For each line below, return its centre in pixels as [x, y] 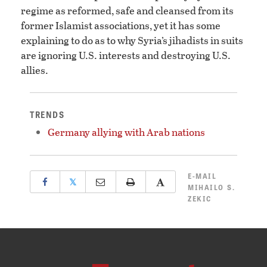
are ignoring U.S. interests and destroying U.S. [126, 55]
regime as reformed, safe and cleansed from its [127, 10]
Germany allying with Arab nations [126, 132]
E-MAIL [202, 176]
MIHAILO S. [212, 187]
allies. [35, 70]
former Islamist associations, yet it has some [121, 25]
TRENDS [47, 114]
